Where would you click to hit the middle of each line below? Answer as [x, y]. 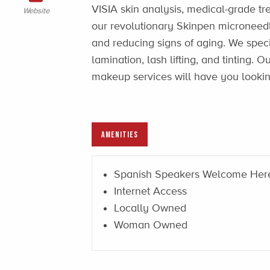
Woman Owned [151, 224]
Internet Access [150, 191]
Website [36, 11]
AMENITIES [120, 134]
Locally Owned [150, 208]
